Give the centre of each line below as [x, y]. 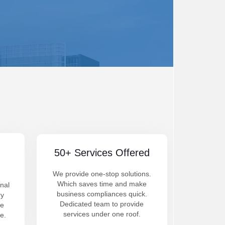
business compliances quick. [102, 194]
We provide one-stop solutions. [102, 174]
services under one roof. [102, 214]
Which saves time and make [102, 184]
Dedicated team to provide [102, 204]
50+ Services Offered [102, 153]
